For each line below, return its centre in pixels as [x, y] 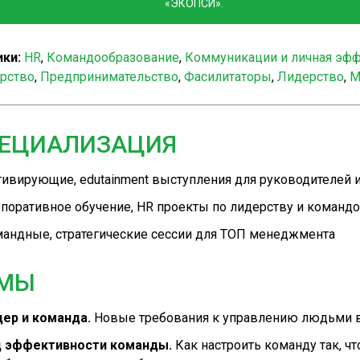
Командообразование [112, 57]
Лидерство [310, 76]
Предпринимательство [109, 76]
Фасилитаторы [227, 76]
